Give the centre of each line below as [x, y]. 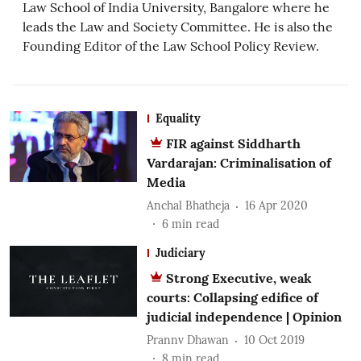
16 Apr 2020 [276, 206]
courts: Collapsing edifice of [232, 297]
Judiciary [180, 253]
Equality [178, 118]
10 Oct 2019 [274, 340]
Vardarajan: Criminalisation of [239, 162]
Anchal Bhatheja [188, 206]
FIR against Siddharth [233, 143]
